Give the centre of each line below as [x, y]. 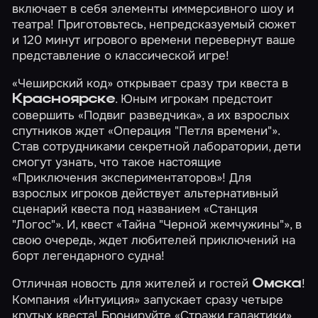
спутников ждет [60, 131]
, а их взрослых [246, 115]
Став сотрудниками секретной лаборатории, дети [157, 147]
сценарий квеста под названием [108, 209]
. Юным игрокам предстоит [193, 99]
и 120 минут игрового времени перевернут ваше [154, 40]
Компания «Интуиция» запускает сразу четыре [148, 299]
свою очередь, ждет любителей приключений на [154, 240]
